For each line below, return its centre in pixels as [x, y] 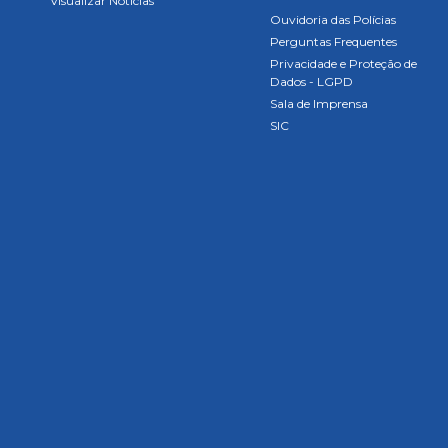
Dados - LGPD [311, 81]
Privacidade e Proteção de [343, 63]
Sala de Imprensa [318, 103]
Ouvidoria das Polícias [332, 19]
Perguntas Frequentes [333, 41]
